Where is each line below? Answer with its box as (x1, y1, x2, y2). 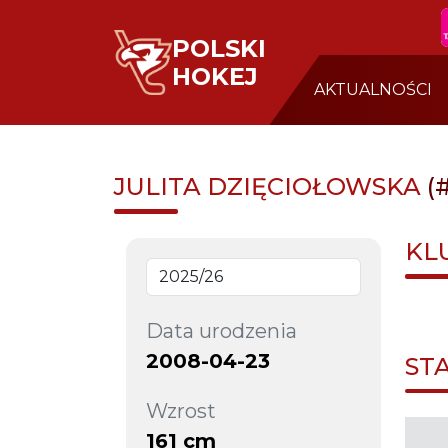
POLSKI (171, 33, 266, 63)
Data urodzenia (146, 318, 297, 343)
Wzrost (146, 398, 216, 423)
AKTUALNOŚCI (313, 80, 432, 99)
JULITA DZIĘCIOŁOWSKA (114, 172, 427, 201)
